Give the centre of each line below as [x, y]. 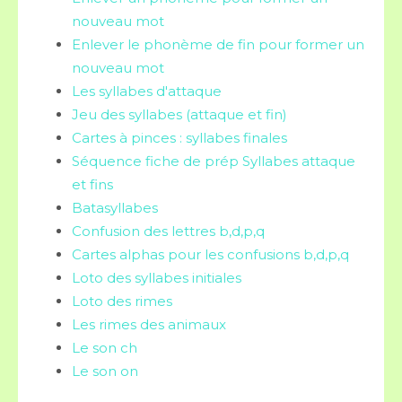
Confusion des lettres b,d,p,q [168, 231]
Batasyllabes [115, 207]
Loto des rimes [122, 301]
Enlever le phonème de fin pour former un [218, 44]
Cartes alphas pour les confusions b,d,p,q [210, 254]
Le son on [105, 371]
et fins [92, 184]
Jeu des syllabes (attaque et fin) [179, 114]
